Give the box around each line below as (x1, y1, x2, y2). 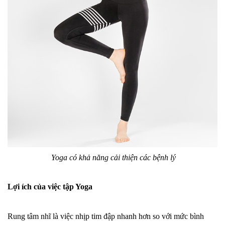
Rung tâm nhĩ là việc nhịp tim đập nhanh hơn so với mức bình (8, 212, 204, 220)
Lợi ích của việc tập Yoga (8, 182, 92, 191)
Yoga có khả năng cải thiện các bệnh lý (51, 153, 176, 162)
